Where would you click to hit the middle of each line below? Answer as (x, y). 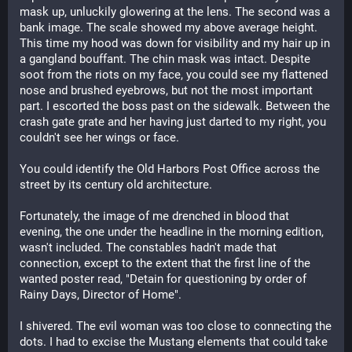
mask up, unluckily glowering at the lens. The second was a (175, 12)
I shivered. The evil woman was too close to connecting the (176, 326)
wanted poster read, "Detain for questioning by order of (163, 279)
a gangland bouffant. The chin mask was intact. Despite (165, 59)
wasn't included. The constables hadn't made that (148, 247)
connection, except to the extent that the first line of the (165, 263)
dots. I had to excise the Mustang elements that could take (174, 342)
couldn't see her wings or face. (101, 137)
